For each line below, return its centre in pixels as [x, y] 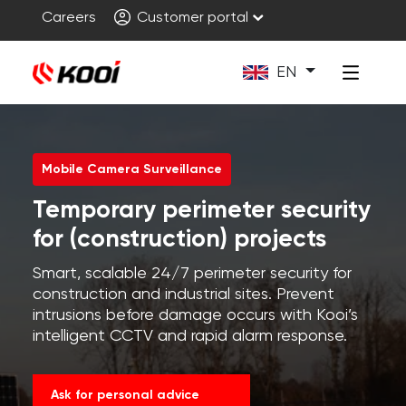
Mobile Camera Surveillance [131, 169]
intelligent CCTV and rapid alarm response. [189, 336]
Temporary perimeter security [201, 211]
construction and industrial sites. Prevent [183, 295]
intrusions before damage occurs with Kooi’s [195, 315]
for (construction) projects [179, 240]
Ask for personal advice [125, 395]
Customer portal [190, 18]
